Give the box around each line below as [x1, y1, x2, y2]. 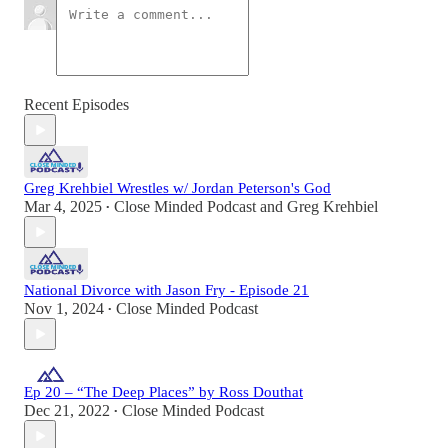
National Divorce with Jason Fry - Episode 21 [24, 282, 309, 299]
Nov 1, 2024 [24, 300, 104, 318]
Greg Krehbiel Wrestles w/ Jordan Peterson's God [24, 180, 331, 197]
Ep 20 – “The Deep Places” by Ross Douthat [24, 384, 303, 401]
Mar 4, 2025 [24, 198, 102, 216]
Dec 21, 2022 [24, 402, 110, 420]
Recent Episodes [24, 96, 129, 114]
